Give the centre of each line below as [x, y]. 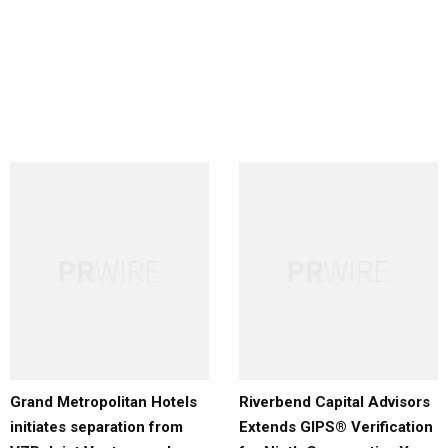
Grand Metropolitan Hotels [103, 402]
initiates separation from [96, 427]
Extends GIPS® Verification [336, 427]
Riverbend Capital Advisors [334, 402]
